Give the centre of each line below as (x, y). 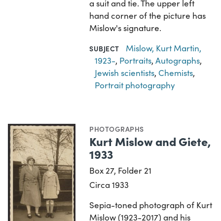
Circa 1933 (109, 184)
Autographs (178, 60)
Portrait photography (135, 85)
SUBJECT (104, 48)
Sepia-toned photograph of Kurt (151, 205)
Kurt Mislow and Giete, (150, 141)
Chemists (176, 73)
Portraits (136, 60)
